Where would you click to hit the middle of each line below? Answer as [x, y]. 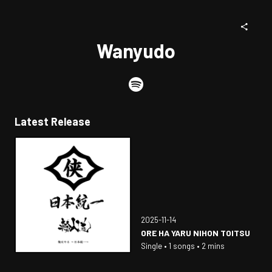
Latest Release [53, 121]
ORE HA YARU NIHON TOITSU [195, 233]
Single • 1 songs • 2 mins [183, 246]
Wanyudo [136, 50]
